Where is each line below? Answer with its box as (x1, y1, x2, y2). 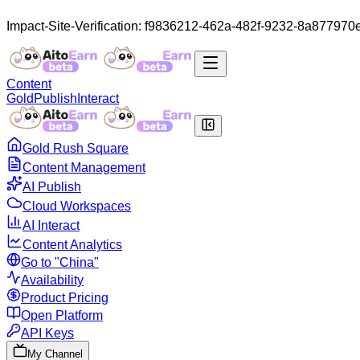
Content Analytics (22, 238, 122, 252)
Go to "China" (21, 256, 99, 269)
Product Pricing (21, 291, 108, 305)
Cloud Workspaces (22, 199, 131, 213)
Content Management (22, 161, 145, 174)
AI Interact (22, 219, 80, 232)
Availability (21, 273, 84, 287)
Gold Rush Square (22, 141, 129, 155)
